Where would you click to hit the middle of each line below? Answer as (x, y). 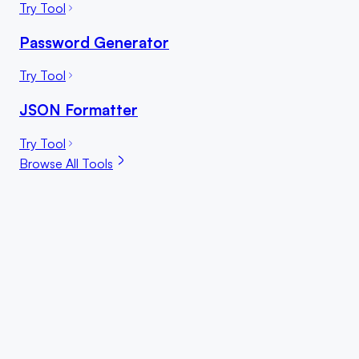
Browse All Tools (66, 163)
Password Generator (94, 42)
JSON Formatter (79, 110)
